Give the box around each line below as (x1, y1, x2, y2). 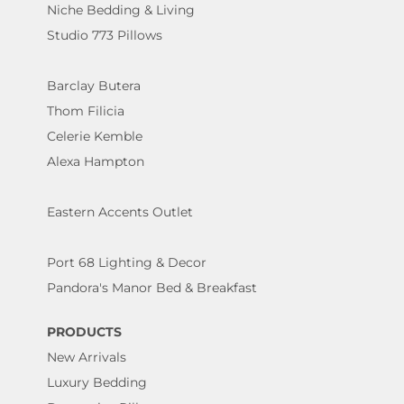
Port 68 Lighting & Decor (46, 253, 207, 271)
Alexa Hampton (46, 152, 144, 170)
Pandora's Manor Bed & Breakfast (46, 279, 257, 296)
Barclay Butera (46, 77, 141, 94)
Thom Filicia (46, 102, 124, 119)
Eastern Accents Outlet (46, 203, 193, 220)
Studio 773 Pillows (46, 26, 162, 43)
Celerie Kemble (46, 127, 142, 144)
